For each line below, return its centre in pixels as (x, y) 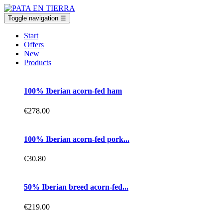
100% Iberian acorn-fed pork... (77, 139)
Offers (34, 45)
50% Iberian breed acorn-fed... (76, 187)
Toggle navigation (33, 18)
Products (38, 62)
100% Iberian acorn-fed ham (73, 91)
